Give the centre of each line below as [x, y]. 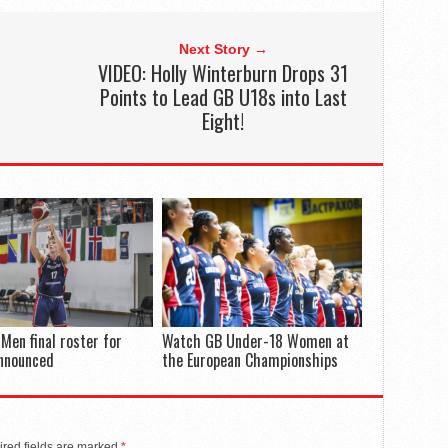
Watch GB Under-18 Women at [255, 341]
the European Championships [249, 360]
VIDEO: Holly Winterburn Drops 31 [223, 73]
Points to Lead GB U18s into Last [223, 97]
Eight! [223, 121]
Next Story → [223, 49]
